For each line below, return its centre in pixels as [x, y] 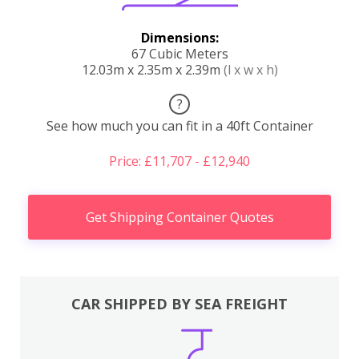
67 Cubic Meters [179, 53]
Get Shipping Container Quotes [179, 217]
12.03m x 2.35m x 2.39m [152, 69]
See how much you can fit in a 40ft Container [179, 125]
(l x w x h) [250, 69]
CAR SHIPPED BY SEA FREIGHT [179, 304]
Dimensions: [179, 37]
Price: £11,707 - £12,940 [179, 161]
